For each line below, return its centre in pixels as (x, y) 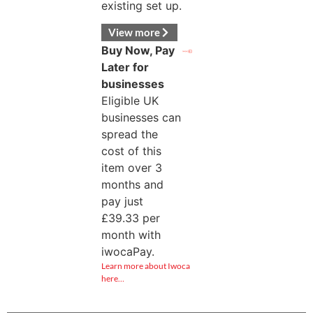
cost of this (131, 151)
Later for (125, 67)
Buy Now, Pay (138, 51)
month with (131, 235)
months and (132, 185)
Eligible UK (130, 101)
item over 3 (131, 168)
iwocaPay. (128, 252)
